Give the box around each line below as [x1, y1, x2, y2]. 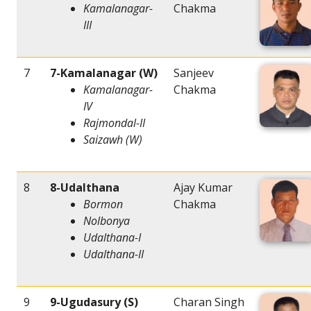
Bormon [83, 196, 123, 212]
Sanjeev [174, 65, 214, 81]
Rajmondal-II [83, 115, 145, 131]
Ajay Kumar [174, 180, 233, 196]
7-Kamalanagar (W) [50, 65, 158, 81]
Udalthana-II [83, 246, 144, 262]
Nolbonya [83, 213, 130, 229]
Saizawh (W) [83, 132, 142, 148]
